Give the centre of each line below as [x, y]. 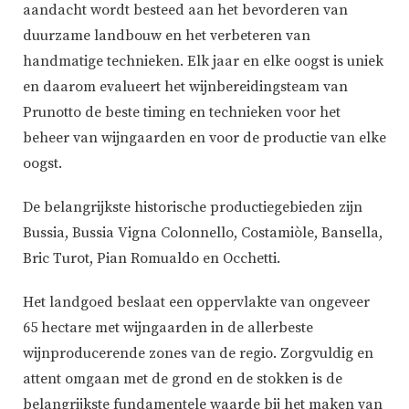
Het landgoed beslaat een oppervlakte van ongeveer [196, 303]
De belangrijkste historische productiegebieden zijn [193, 208]
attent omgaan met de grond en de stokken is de [183, 379]
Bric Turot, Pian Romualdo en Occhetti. [152, 259]
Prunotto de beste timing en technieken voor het [182, 113]
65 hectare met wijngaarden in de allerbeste [168, 328]
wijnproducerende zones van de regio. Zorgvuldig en [198, 354]
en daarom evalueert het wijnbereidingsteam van [185, 87]
